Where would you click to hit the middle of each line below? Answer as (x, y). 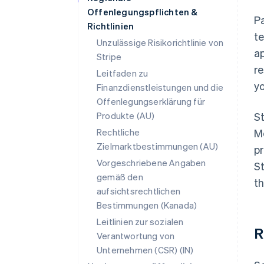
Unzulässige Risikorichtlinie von (160, 42)
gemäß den (120, 177)
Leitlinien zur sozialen (140, 222)
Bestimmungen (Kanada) (147, 205)
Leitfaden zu (123, 73)
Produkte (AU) (126, 115)
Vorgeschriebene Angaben (151, 163)
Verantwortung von (136, 236)
